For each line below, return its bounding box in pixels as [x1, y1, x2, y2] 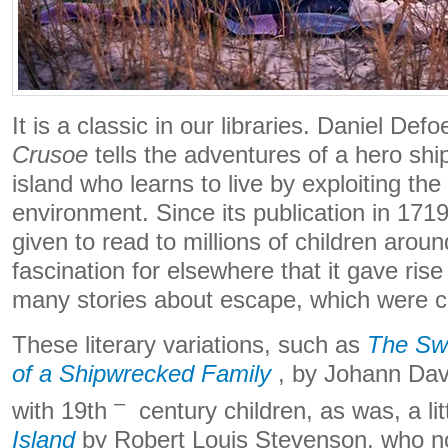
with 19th [12, 397, 114, 424]
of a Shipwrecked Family [12, 361, 271, 387]
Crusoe [12, 142, 88, 168]
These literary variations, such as [12, 332, 367, 358]
